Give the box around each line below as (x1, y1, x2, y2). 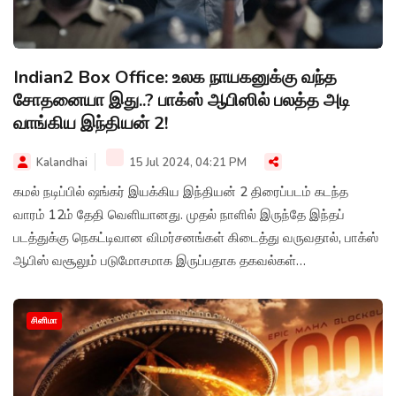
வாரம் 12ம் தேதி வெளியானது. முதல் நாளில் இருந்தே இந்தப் (13, 205, 345, 224)
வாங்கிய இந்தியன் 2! (13, 110, 168, 135)
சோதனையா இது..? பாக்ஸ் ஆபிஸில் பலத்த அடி (13, 88, 350, 112)
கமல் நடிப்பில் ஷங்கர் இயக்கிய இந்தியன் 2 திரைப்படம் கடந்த (13, 182, 348, 201)
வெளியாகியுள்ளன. (13, 274, 118, 293)
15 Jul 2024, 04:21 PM (126, 154, 247, 171)
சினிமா (31, 314, 57, 327)
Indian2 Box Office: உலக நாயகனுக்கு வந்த (13, 65, 337, 89)
